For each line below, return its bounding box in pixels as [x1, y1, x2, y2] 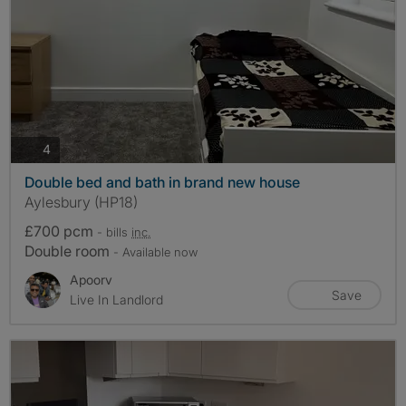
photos [50, 140, 90, 157]
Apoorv [70, 271, 112, 287]
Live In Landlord [70, 291, 163, 307]
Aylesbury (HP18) [24, 192, 138, 211]
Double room [24, 241, 113, 260]
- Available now [113, 244, 198, 259]
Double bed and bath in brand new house [24, 172, 300, 191]
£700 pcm [24, 221, 97, 240]
